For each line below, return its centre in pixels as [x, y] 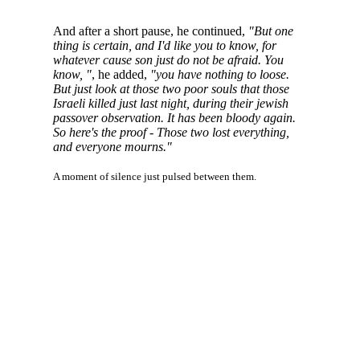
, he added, [121, 75]
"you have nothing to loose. [219, 75]
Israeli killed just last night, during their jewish [170, 104]
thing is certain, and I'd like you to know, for [164, 46]
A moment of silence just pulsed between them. [154, 176]
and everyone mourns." [112, 147]
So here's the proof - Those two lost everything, [171, 133]
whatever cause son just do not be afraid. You [168, 60]
